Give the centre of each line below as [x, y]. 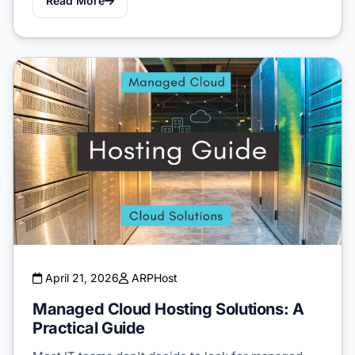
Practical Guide [89, 328]
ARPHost [153, 278]
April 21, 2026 [80, 278]
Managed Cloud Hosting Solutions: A [168, 309]
